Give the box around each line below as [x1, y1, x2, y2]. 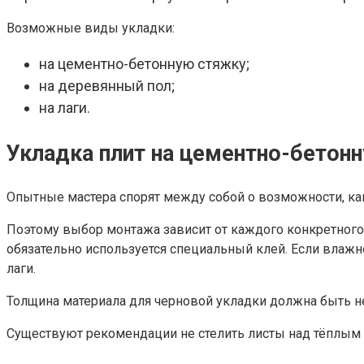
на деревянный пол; [39, 77, 175, 95]
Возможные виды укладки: [6, 20, 175, 37]
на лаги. [39, 99, 90, 117]
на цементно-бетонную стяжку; [39, 55, 249, 73]
